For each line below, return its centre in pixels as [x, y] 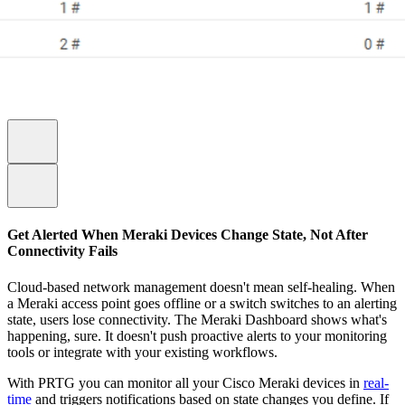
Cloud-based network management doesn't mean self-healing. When [201, 287]
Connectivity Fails [64, 251]
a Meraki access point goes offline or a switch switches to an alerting [202, 303]
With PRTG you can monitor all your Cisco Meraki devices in [185, 382]
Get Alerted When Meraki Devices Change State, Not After [188, 235]
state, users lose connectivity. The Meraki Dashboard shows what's [197, 319]
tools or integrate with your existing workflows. [142, 352]
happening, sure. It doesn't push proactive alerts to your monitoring [197, 335]
